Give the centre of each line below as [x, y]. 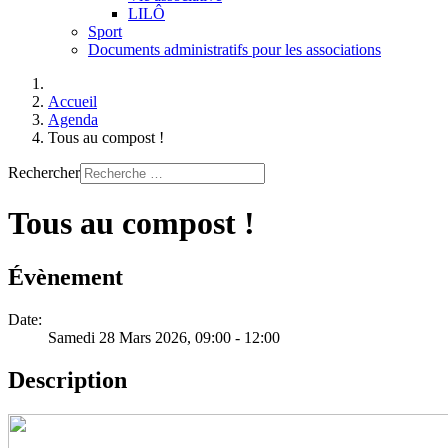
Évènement [65, 276]
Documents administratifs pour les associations [234, 49]
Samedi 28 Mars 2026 [117, 337]
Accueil [72, 101]
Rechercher [44, 172]
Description [67, 379]
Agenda [73, 119]
